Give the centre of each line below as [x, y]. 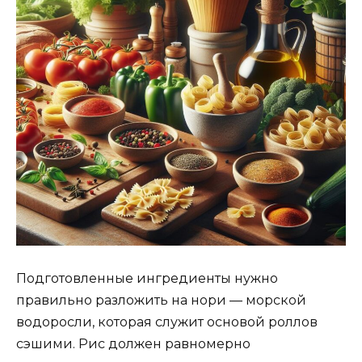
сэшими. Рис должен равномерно [133, 344]
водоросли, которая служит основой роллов [167, 322]
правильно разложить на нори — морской [161, 301]
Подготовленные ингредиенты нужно [147, 279]
